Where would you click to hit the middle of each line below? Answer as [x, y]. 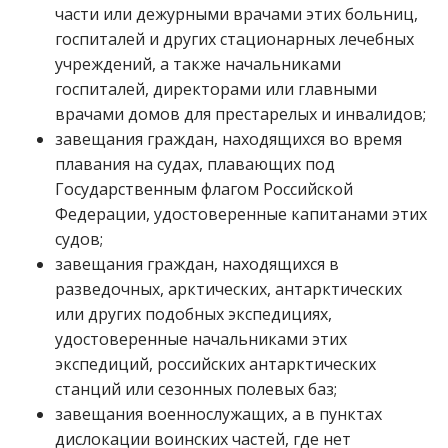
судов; [79, 239]
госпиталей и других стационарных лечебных [234, 39]
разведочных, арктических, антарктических [228, 289]
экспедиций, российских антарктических [215, 364]
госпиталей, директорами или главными [216, 89]
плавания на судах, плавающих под [195, 164]
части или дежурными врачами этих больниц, [236, 14]
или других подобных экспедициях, [193, 314]
